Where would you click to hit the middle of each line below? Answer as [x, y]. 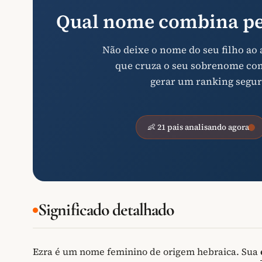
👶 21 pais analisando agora [198, 127]
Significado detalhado [106, 210]
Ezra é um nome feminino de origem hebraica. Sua [146, 252]
